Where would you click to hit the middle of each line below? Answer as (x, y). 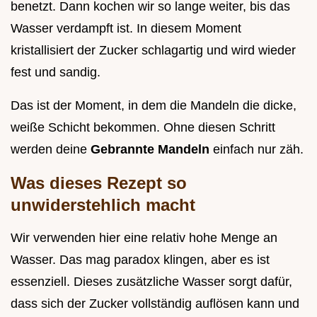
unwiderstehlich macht (103, 205)
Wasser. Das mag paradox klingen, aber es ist (140, 260)
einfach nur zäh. (258, 150)
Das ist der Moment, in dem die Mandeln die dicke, (154, 106)
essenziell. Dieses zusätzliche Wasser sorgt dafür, (151, 282)
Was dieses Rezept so (99, 183)
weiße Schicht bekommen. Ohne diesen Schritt (143, 128)
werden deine (51, 150)
